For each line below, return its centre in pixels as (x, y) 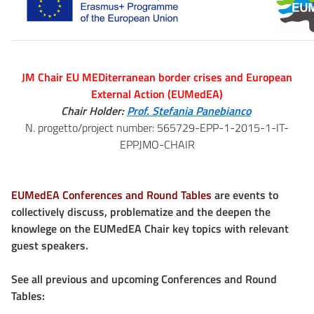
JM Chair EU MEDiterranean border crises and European (157, 77)
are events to (245, 194)
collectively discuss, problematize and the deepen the (141, 211)
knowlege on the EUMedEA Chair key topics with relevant (150, 228)
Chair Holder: (94, 110)
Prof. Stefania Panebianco (189, 110)
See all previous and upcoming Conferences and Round (144, 279)
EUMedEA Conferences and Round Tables (111, 194)
